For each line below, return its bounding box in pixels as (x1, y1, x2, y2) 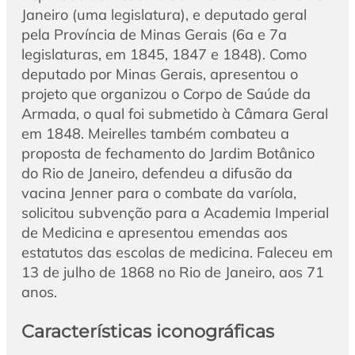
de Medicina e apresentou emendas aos (21, 223, 288, 242)
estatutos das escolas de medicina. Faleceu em (21, 242, 333, 261)
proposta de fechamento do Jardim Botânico (21, 143, 315, 162)
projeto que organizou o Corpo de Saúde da (21, 84, 311, 103)
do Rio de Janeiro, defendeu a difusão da (21, 163, 292, 182)
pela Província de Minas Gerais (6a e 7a (21, 25, 287, 44)
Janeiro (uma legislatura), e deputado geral (21, 5, 307, 24)
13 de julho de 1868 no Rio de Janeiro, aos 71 (21, 262, 324, 281)
